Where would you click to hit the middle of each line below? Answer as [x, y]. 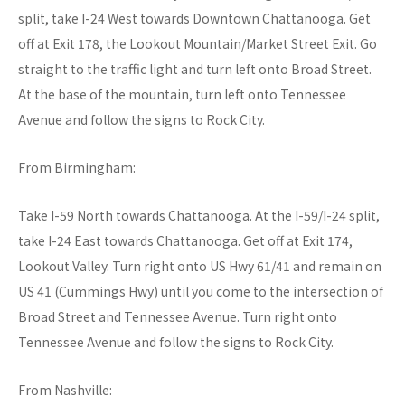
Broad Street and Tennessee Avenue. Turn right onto [178, 317]
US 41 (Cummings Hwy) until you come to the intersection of [201, 292]
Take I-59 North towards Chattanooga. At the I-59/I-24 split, [199, 216]
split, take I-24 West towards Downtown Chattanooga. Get [194, 19]
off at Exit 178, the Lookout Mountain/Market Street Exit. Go [198, 44]
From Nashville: [65, 390]
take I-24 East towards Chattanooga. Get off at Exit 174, [185, 241]
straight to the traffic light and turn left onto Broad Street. [195, 69]
